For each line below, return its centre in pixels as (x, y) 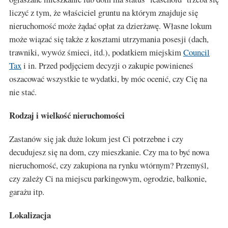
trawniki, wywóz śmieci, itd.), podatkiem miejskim (96, 52)
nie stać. (23, 92)
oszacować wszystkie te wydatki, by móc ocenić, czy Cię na (108, 79)
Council (196, 52)
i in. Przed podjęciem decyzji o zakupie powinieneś (107, 65)
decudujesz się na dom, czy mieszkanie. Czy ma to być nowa (109, 152)
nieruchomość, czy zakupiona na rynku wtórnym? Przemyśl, (109, 165)
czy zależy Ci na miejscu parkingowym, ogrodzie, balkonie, (108, 178)
